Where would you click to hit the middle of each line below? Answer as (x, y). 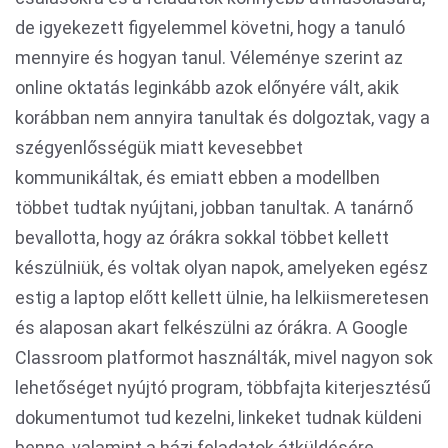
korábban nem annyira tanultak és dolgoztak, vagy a (222, 117)
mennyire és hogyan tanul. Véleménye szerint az (209, 57)
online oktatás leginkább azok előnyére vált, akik (207, 87)
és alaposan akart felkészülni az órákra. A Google (211, 327)
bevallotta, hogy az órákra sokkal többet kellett (202, 237)
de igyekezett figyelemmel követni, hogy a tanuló (210, 27)
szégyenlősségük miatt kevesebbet (159, 147)
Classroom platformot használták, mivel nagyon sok (224, 357)
